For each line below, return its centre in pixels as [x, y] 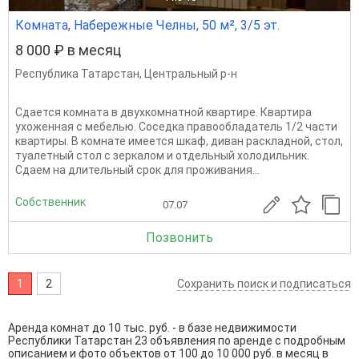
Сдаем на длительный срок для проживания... [137, 170]
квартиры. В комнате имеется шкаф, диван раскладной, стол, [179, 141]
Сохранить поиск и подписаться [264, 284]
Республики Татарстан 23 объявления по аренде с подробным [177, 341]
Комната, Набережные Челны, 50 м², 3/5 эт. [147, 25]
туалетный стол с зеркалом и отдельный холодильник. [162, 155]
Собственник [50, 202]
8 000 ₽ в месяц [68, 50]
